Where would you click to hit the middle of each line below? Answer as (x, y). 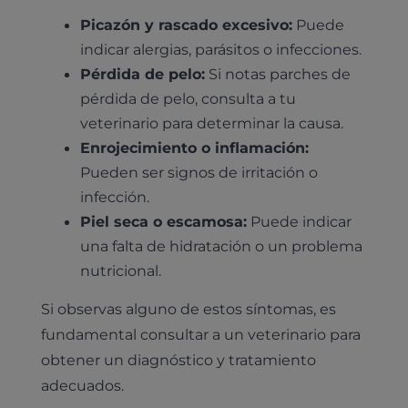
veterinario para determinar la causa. (212, 122)
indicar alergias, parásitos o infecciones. (221, 49)
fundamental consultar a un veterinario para (200, 335)
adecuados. (82, 386)
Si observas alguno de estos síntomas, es (188, 309)
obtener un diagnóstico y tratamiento (178, 360)
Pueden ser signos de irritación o (199, 172)
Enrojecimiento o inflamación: (195, 147)
